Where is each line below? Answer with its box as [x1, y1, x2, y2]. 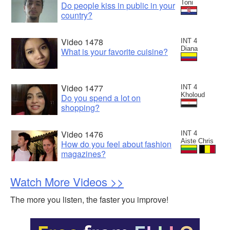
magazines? [61, 147, 106, 160]
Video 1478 [61, 35, 103, 48]
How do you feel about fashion [61, 138, 171, 150]
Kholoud [181, 90, 205, 99]
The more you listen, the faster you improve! [10, 193, 168, 205]
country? [61, 9, 92, 21]
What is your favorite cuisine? [61, 45, 168, 57]
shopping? [61, 101, 100, 113]
